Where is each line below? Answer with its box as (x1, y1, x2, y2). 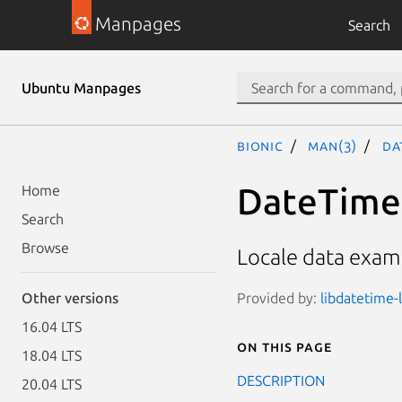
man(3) (308, 137, 358, 153)
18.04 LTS (22, 347, 82, 363)
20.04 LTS (22, 376, 82, 392)
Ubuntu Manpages (22, 80, 141, 96)
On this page (237, 337, 332, 354)
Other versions (22, 290, 118, 306)
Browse (22, 240, 69, 256)
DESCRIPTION (237, 371, 325, 389)
